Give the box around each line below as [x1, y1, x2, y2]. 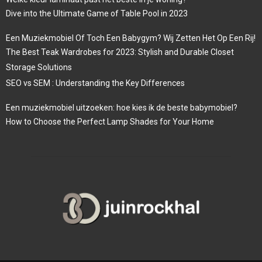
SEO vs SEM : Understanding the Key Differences [6, 78, 185, 88]
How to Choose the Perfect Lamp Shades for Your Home [6, 117, 214, 127]
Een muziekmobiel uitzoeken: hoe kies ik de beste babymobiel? [6, 103, 237, 113]
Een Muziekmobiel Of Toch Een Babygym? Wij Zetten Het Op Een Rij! [6, 33, 256, 43]
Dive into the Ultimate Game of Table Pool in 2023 [6, 9, 188, 19]
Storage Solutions [6, 63, 72, 73]
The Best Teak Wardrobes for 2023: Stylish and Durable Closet [6, 47, 234, 57]
